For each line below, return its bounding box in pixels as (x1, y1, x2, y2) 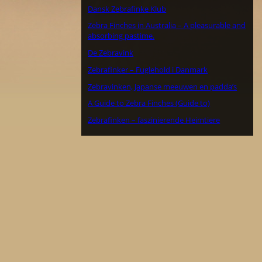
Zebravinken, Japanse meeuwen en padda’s (88, 81, 237, 92)
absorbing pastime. (88, 30, 155, 42)
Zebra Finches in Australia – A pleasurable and (88, 20, 246, 31)
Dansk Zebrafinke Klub (88, 3, 167, 14)
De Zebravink (88, 47, 134, 58)
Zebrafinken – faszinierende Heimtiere (88, 115, 220, 126)
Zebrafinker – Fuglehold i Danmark (88, 64, 208, 75)
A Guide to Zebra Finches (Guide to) (88, 98, 211, 109)
